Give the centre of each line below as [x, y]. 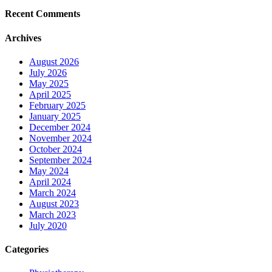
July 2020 [48, 225]
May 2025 [49, 83]
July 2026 [48, 72]
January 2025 [55, 116]
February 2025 [57, 105]
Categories [27, 250]
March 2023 [53, 214]
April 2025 [50, 94]
